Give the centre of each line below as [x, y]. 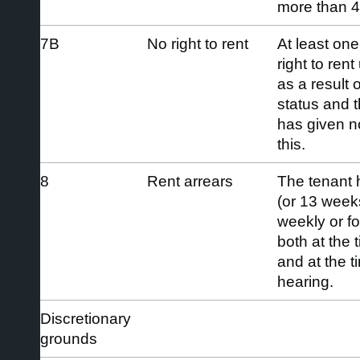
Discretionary [86, 318]
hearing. [305, 281]
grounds [69, 338]
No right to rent [198, 43]
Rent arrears [190, 181]
